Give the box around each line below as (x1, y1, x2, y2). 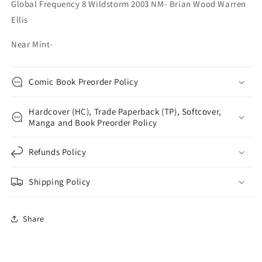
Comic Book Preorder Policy (29, 76, 139, 88)
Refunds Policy (29, 146, 87, 158)
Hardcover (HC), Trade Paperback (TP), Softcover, (29, 106, 222, 118)
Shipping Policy (29, 176, 91, 188)
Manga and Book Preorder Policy (29, 117, 158, 129)
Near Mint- (11, 39, 53, 50)
